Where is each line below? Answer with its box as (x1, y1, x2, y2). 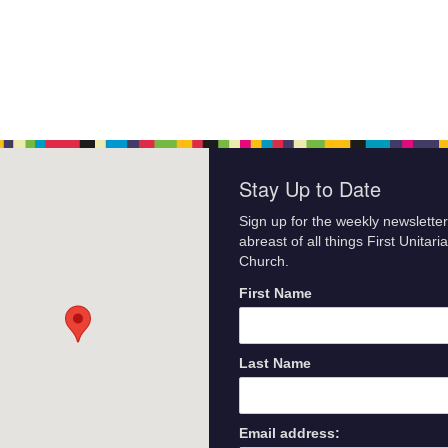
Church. (239, 254, 289, 270)
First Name (239, 285, 312, 301)
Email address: (239, 425, 340, 441)
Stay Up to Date (239, 174, 381, 204)
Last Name (239, 355, 311, 371)
